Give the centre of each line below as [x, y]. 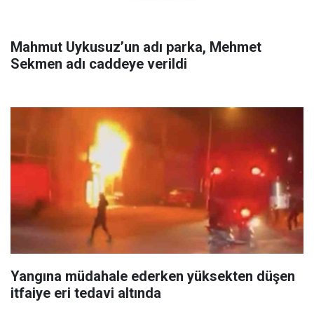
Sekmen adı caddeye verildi [99, 64]
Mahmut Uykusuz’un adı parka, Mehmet [136, 47]
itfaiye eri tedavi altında [86, 293]
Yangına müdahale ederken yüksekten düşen [153, 276]
